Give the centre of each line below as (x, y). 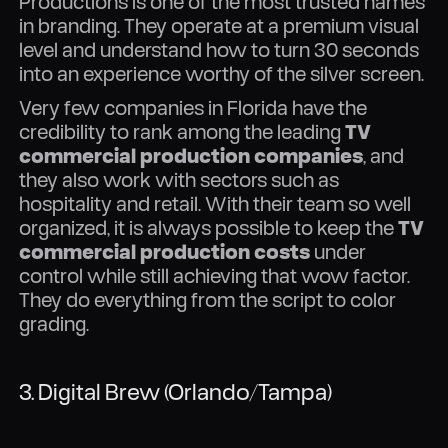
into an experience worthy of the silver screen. (222, 74)
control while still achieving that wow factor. (215, 276)
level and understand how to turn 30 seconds (219, 50)
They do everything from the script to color (208, 300)
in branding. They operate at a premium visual (219, 26)
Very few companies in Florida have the (193, 108)
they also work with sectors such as (179, 180)
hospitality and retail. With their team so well (215, 204)
